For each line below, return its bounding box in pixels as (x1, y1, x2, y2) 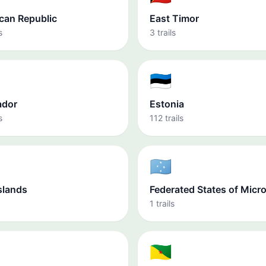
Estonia (150, 98, 184, 110)
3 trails (150, 27, 176, 37)
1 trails (150, 198, 175, 208)
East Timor (150, 12, 199, 24)
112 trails (150, 113, 183, 123)
